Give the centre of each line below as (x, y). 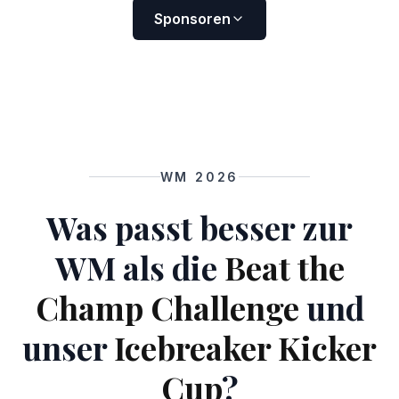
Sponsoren (192, 18)
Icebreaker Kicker (245, 347)
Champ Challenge (167, 307)
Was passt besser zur (199, 227)
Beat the (284, 267)
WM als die (139, 267)
